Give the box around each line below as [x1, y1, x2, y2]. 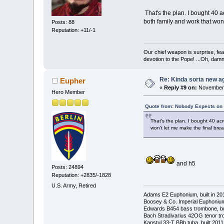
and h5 [174, 160, 195, 167]
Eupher [59, 76, 85, 85]
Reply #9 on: [164, 84, 197, 91]
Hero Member [51, 89, 85, 95]
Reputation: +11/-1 [51, 27, 96, 33]
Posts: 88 [51, 19, 75, 25]
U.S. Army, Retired [51, 182, 96, 189]
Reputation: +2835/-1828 [51, 171, 111, 178]
